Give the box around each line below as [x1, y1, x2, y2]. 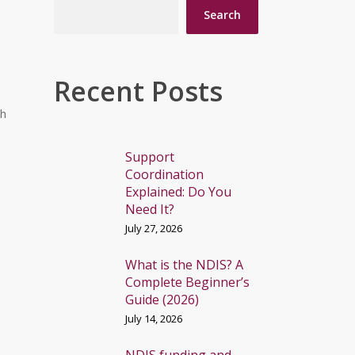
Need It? [124, 200, 174, 218]
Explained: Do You [124, 183, 231, 200]
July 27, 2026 [124, 221, 182, 235]
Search [204, 7, 241, 22]
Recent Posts [53, 73, 223, 109]
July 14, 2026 [124, 311, 182, 326]
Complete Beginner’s [124, 273, 250, 291]
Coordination [124, 166, 204, 183]
